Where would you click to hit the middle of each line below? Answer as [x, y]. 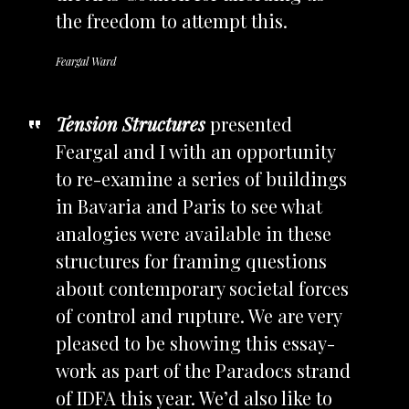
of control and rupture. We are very [198, 316]
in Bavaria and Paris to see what [189, 206]
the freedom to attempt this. [173, 21]
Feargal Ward [86, 62]
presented [251, 124]
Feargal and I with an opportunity [195, 152]
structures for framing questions [191, 261]
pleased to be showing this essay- [195, 343]
